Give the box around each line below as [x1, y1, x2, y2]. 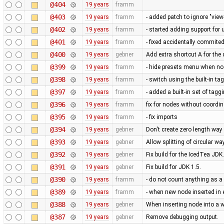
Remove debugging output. [145, 213, 218, 220]
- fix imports [145, 113, 177, 120]
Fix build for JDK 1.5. [145, 163, 201, 170]
